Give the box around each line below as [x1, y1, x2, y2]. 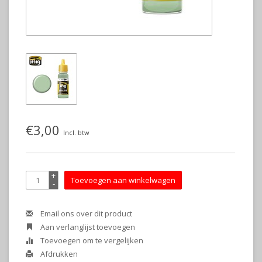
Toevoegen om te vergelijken [39, 235, 143, 246]
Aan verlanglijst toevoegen [39, 222, 135, 232]
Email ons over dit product [39, 208, 132, 219]
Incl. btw [63, 128, 89, 137]
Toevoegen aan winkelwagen [71, 175, 175, 185]
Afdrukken [39, 249, 78, 259]
